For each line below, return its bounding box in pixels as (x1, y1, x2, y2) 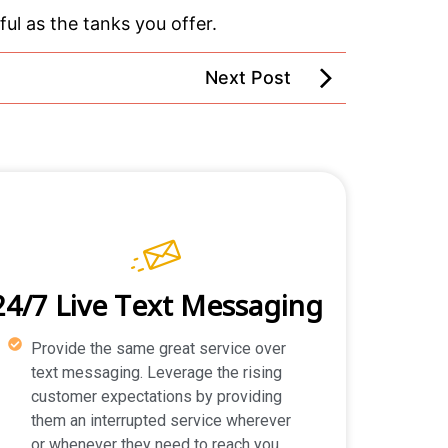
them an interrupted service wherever (30, 410, 291, 430)
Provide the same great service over (30, 338, 286, 358)
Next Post (205, 67, 291, 89)
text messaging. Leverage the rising (30, 362, 282, 382)
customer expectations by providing (30, 386, 282, 406)
